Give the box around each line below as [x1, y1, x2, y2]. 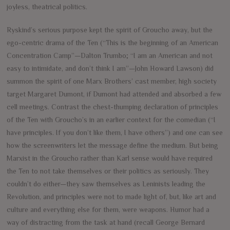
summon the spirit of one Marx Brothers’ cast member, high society [7, 76, 217, 85]
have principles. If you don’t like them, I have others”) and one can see [7, 128, 223, 137]
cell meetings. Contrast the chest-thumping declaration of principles [7, 102, 219, 111]
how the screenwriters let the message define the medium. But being [7, 141, 219, 149]
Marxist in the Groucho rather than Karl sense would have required [7, 154, 213, 162]
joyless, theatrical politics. [7, 2, 88, 11]
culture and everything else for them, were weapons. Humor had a [7, 205, 210, 214]
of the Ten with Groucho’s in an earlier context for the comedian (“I [7, 115, 216, 124]
